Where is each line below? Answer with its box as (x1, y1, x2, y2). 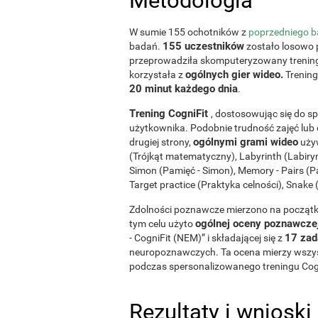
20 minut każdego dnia (129, 82, 238, 95)
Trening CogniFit (129, 106, 211, 120)
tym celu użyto (129, 217, 195, 229)
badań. (129, 40, 163, 52)
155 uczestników (163, 39, 244, 53)
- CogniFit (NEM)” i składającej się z (129, 231, 285, 243)
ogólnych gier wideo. (185, 67, 283, 81)
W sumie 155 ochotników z (129, 26, 248, 38)
